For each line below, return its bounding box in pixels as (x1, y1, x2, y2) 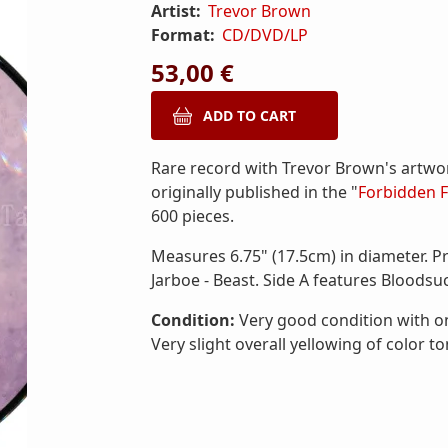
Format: (151, 24, 219, 46)
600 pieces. (151, 205, 234, 227)
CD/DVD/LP (222, 24, 309, 46)
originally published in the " (151, 181, 358, 203)
